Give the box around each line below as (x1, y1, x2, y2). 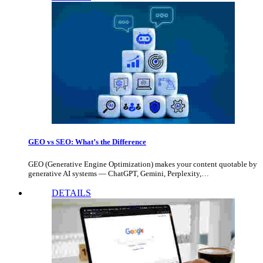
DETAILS (52, 187, 91, 198)
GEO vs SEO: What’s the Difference (28, 137, 146, 146)
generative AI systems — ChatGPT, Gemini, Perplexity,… (28, 168, 209, 178)
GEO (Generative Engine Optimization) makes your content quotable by (28, 159, 257, 168)
